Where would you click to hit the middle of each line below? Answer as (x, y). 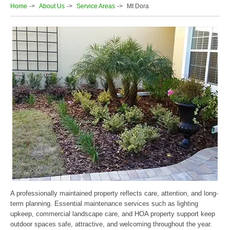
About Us (52, 6)
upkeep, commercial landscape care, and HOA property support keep (113, 214)
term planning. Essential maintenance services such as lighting (104, 204)
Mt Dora (138, 6)
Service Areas (96, 6)
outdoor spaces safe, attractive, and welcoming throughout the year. (111, 224)
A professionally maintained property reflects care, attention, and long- (114, 193)
